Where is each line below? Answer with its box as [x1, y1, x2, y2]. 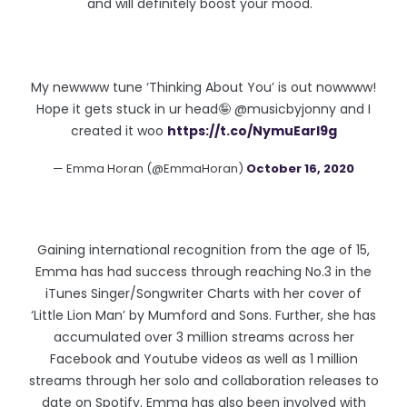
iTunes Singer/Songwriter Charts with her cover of [45, 284, 362, 303]
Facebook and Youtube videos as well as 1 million [49, 350, 358, 368]
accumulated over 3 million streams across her [53, 328, 354, 346]
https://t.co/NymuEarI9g [166, 122, 337, 140]
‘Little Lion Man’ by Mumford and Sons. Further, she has [31, 306, 376, 324]
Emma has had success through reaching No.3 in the [35, 263, 372, 281]
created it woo [70, 122, 167, 140]
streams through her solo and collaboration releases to [28, 372, 379, 390]
